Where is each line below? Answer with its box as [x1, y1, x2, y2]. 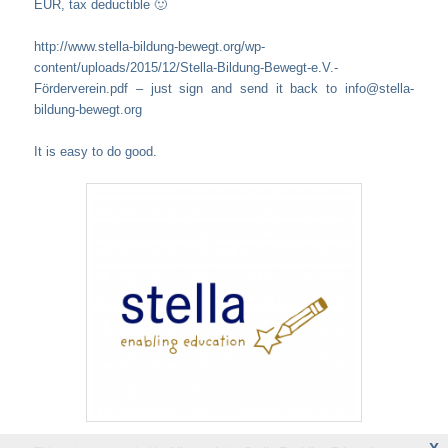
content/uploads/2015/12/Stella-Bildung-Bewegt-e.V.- [34, 59, 339, 75]
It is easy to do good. [34, 143, 158, 159]
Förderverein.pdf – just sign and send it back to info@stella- [34, 80, 414, 96]
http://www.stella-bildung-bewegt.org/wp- [34, 38, 266, 54]
